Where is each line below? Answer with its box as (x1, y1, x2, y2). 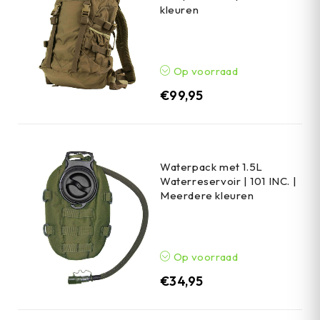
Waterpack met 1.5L (160, 159, 263, 174)
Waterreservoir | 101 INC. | (160, 174, 297, 188)
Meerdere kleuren (160, 188, 254, 202)
